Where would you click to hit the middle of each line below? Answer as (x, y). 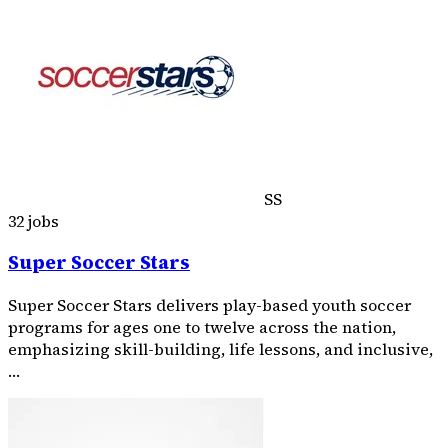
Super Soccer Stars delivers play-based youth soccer (209, 305)
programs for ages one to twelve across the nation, (202, 327)
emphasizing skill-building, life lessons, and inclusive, (220, 349)
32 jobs (33, 220)
